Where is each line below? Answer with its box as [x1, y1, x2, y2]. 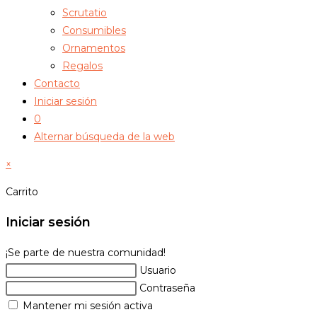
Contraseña [139, 281, 195, 294]
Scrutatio [62, 6, 107, 19]
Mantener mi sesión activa [20, 299, 153, 312]
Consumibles [62, 23, 126, 37]
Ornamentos [62, 41, 125, 54]
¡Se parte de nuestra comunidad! [6, 246, 166, 259]
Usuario [139, 263, 176, 277]
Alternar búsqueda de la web [34, 129, 175, 143]
